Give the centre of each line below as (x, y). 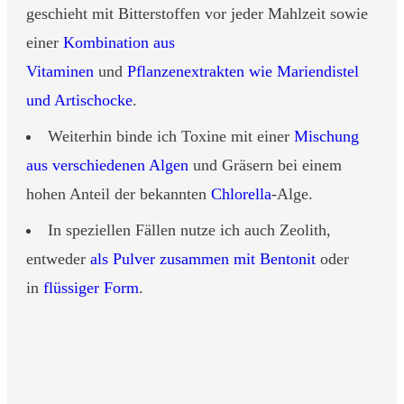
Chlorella (241, 193)
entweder (58, 258)
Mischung (326, 136)
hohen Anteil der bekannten (119, 193)
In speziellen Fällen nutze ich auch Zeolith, (189, 230)
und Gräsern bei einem (265, 165)
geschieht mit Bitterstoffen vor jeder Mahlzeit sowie (197, 13)
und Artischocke (79, 100)
